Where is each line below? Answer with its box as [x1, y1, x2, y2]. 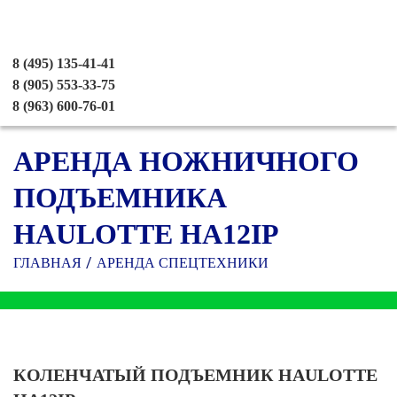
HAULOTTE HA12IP [13, 218, 279, 250]
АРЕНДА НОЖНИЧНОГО [13, 145, 359, 177]
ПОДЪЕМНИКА [13, 182, 227, 214]
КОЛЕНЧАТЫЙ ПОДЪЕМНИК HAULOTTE [13, 365, 378, 385]
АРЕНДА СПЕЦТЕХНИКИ [97, 255, 269, 270]
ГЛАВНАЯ [13, 255, 82, 270]
